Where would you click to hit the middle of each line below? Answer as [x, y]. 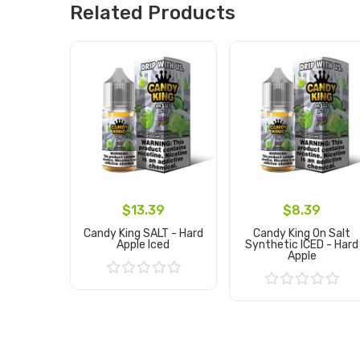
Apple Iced [143, 245]
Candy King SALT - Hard [143, 233]
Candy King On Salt [302, 233]
